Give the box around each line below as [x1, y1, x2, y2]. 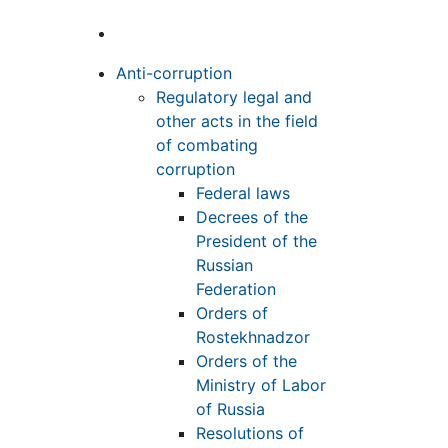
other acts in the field [156, 111, 318, 132]
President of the [196, 231, 317, 252]
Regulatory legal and [156, 87, 312, 108]
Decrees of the [196, 207, 308, 228]
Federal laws [196, 183, 290, 204]
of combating [156, 135, 258, 156]
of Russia [196, 399, 265, 420]
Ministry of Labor [196, 375, 326, 396]
